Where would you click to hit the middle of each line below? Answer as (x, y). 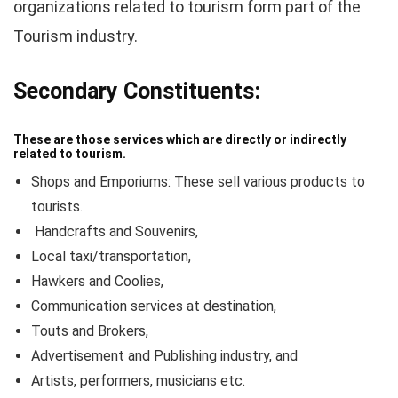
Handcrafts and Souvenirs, (115, 231)
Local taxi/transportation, (111, 256)
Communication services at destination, (154, 306)
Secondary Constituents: (137, 91)
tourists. (57, 207)
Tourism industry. (76, 36)
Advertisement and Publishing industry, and (164, 356)
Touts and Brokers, (90, 331)
